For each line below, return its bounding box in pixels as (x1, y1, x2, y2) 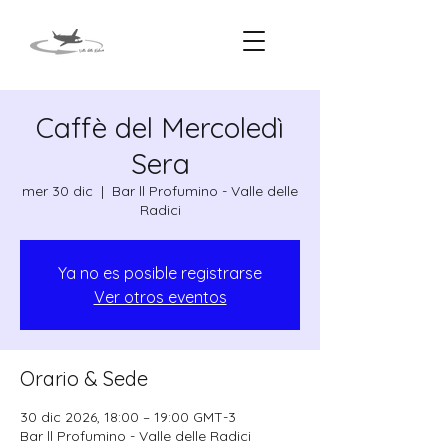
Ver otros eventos (93, 287, 227, 307)
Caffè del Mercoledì (36, 110, 284, 145)
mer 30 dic (22, 182, 93, 200)
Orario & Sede (20, 366, 148, 391)
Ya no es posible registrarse (58, 263, 262, 283)
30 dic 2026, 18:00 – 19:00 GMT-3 (20, 408, 236, 426)
